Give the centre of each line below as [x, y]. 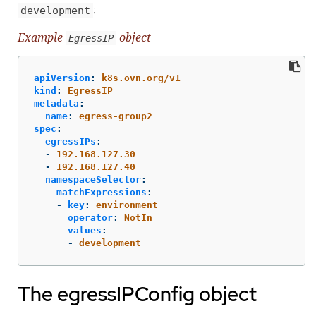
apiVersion [62, 78]
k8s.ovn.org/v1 [141, 78]
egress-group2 [116, 116]
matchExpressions [102, 193]
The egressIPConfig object [137, 294]
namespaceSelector [93, 180]
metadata [56, 104]
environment [127, 205]
